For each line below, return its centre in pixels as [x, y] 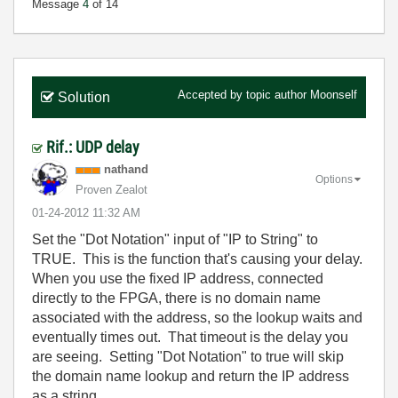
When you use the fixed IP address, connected [178, 279]
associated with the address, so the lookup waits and [197, 318]
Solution [84, 97]
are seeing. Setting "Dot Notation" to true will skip [188, 357]
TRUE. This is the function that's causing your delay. [199, 259]
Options [334, 179]
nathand [126, 169]
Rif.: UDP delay [93, 147]
